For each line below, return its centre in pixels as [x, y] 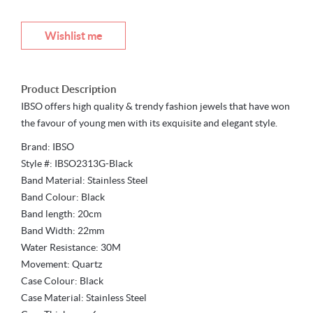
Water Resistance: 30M [71, 248]
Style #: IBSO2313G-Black [77, 164]
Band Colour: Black [63, 197]
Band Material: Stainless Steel [85, 181]
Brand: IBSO [48, 147]
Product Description [69, 89]
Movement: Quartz [61, 264]
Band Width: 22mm [63, 231]
